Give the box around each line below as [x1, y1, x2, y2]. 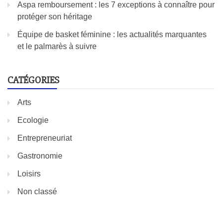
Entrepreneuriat [17, 134, 72, 143]
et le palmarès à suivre [17, 42, 97, 51]
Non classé [17, 187, 57, 196]
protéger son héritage [17, 12, 92, 21]
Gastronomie [17, 152, 62, 161]
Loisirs [17, 169, 41, 178]
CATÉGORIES [7, 74, 59, 87]
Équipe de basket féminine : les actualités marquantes [17, 30, 207, 39]
